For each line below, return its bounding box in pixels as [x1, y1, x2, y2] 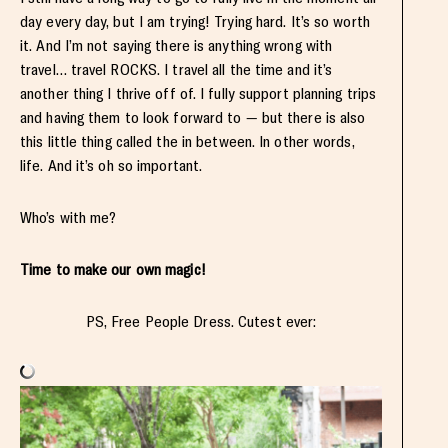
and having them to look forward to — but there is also [20, 107, 366, 127]
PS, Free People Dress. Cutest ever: [85, 311, 317, 331]
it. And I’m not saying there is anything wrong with [20, 35, 333, 55]
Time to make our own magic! [20, 259, 206, 279]
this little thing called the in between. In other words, [20, 131, 355, 151]
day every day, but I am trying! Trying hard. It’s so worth [20, 11, 370, 31]
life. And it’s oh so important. [20, 155, 203, 175]
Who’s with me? [20, 207, 117, 227]
